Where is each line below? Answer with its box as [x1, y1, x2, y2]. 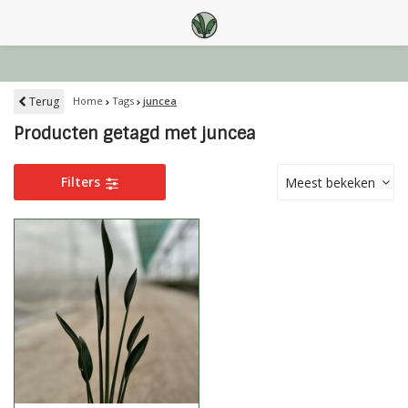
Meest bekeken [285, 174, 375, 191]
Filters [61, 173, 105, 190]
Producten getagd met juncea [14, 123, 256, 145]
